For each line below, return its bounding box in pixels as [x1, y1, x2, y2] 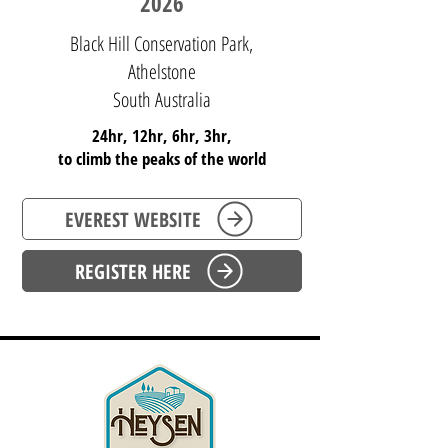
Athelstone [127, 58, 196, 85]
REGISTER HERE [74, 257, 191, 285]
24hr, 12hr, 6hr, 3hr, [92, 124, 232, 147]
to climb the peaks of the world [58, 147, 266, 170]
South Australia [112, 86, 211, 113]
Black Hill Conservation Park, [70, 30, 253, 57]
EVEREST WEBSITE [64, 205, 201, 233]
